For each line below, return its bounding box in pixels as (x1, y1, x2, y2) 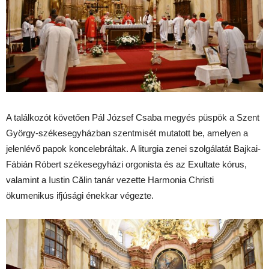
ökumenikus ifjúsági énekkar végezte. (6, 190, 154, 201)
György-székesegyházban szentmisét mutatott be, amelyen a (6, 127, 248, 138)
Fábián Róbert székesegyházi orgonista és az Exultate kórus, (6, 159, 247, 169)
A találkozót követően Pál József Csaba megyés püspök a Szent (6, 112, 259, 122)
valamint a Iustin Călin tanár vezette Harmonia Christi (6, 174, 214, 185)
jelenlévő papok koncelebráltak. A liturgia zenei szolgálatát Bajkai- (6, 143, 261, 154)
